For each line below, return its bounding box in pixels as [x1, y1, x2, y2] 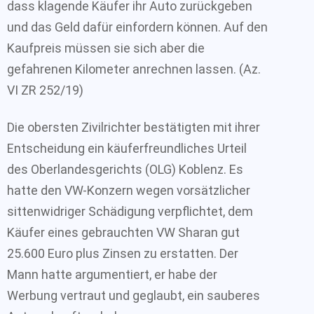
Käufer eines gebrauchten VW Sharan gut [7, 224, 240, 240]
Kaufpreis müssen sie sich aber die [7, 41, 205, 55]
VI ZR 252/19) [7, 83, 83, 97]
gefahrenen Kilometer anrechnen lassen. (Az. [7, 62, 261, 76]
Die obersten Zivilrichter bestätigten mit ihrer [7, 119, 260, 135]
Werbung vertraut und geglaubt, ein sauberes [7, 287, 260, 303]
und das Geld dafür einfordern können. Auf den [7, 20, 268, 34]
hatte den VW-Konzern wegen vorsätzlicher [7, 182, 250, 198]
